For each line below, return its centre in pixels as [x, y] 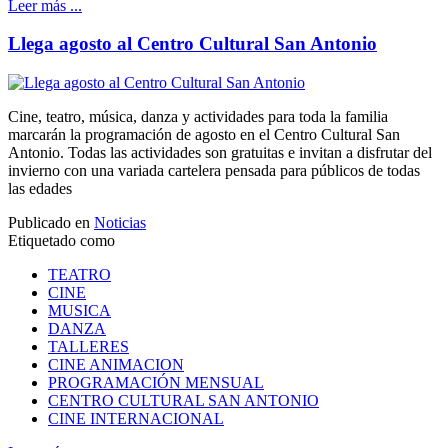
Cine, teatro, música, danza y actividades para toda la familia [198, 117]
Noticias [120, 223]
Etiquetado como [61, 241]
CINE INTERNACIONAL [136, 419]
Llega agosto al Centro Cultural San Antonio [192, 44]
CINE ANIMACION [116, 365]
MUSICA [79, 311]
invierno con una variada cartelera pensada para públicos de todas [214, 171]
